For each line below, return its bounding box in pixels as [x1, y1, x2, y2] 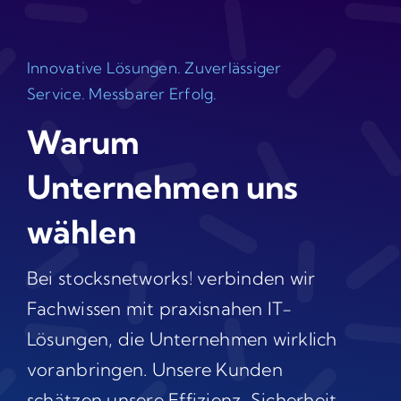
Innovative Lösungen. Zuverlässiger [26, 58, 282, 78]
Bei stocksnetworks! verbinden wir [26, 267, 316, 290]
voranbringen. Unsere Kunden [26, 358, 283, 381]
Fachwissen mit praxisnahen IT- [26, 297, 293, 320]
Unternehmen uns [26, 166, 298, 208]
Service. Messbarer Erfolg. [26, 84, 218, 104]
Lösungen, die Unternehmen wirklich [26, 328, 337, 351]
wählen [26, 211, 136, 252]
